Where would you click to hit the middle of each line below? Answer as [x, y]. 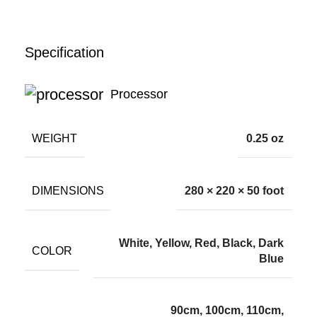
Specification [64, 52]
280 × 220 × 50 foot [234, 191]
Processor [139, 94]
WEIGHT [54, 138]
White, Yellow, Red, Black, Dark [201, 243]
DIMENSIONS [68, 191]
